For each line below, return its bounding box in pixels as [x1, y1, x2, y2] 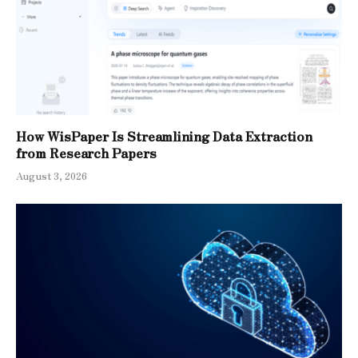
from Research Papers [16, 143, 157, 163]
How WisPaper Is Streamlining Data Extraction [16, 126, 312, 146]
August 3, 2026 [16, 169, 87, 183]
